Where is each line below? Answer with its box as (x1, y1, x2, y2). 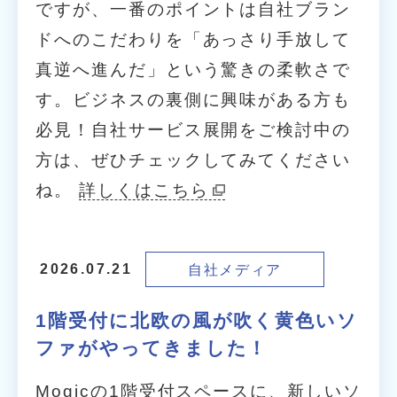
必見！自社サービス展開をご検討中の (35, 121, 351, 140)
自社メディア (188, 261, 282, 277)
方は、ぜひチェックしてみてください (35, 151, 351, 170)
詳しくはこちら (79, 181, 209, 200)
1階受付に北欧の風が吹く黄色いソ (35, 309, 358, 331)
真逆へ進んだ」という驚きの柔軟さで (35, 60, 351, 80)
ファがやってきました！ (35, 337, 269, 358)
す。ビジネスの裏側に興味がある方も (35, 90, 351, 110)
